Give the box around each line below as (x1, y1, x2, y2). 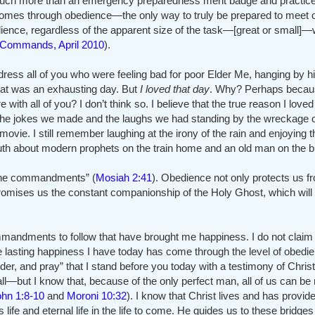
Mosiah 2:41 (96, 171, 152, 184)
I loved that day (140, 82, 210, 95)
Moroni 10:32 (67, 289, 127, 302)
